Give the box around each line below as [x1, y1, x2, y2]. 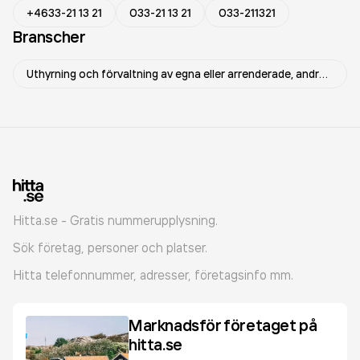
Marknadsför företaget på [129, 315, 317, 335]
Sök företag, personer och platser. [13, 239, 207, 256]
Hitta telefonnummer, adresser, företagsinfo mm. [13, 267, 293, 283]
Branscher [13, 27, 86, 47]
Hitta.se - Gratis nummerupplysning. [13, 212, 218, 228]
